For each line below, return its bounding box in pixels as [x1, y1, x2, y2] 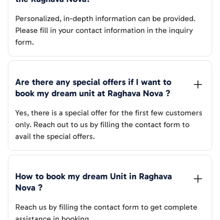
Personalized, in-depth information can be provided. [15, 14, 195, 24]
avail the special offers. [15, 132, 95, 141]
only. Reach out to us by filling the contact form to [15, 120, 190, 130]
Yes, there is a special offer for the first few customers [15, 108, 202, 118]
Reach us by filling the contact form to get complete [15, 202, 197, 212]
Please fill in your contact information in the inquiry [15, 26, 193, 35]
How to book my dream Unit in [15, 171, 139, 182]
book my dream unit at [15, 88, 108, 99]
